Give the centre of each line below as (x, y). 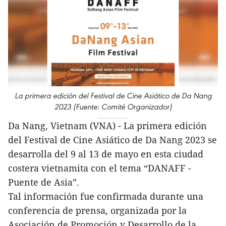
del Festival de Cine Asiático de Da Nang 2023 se (112, 140)
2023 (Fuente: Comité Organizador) (113, 107)
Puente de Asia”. (44, 182)
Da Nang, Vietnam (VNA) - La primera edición (107, 126)
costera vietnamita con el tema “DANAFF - (100, 168)
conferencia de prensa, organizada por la (97, 211)
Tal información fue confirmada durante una (106, 196)
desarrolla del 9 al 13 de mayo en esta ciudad (106, 154)
